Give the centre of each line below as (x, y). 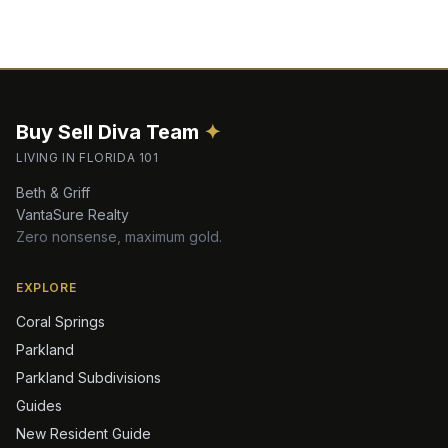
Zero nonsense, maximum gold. (119, 236)
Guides (39, 405)
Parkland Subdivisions (88, 377)
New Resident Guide (83, 433)
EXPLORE (46, 287)
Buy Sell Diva (78, 132)
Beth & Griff (53, 192)
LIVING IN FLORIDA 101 (87, 157)
